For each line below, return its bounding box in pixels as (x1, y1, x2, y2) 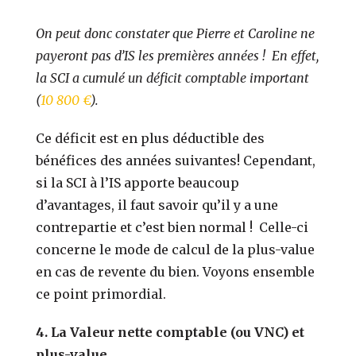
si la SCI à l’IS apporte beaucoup (36, 174, 240, 191)
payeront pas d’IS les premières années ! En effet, (36, 47, 319, 64)
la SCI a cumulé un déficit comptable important (36, 69, 310, 86)
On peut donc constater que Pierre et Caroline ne (36, 25, 315, 41)
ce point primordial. (36, 285, 167, 302)
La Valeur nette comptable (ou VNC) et (48, 323, 305, 340)
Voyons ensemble (203, 263, 315, 280)
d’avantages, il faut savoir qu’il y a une (36, 196, 279, 213)
